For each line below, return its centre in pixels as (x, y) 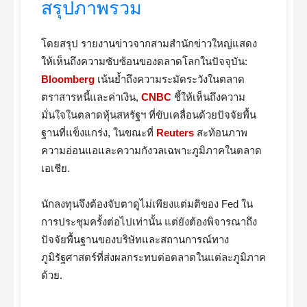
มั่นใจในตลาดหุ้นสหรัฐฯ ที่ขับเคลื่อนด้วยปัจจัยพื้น (149, 115)
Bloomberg (68, 79)
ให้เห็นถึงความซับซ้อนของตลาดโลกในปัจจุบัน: (144, 61)
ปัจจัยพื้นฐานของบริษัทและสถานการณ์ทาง (135, 240)
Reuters (175, 133)
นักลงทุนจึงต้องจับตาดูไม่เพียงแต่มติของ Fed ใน (147, 204)
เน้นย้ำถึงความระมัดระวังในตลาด (170, 79)
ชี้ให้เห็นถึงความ (208, 97)
